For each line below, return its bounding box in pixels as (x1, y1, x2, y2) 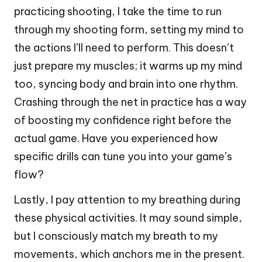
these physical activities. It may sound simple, (14, 211, 242, 225)
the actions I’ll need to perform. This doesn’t (14, 40, 234, 54)
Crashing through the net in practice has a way (14, 95, 247, 109)
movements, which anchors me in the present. (14, 247, 244, 261)
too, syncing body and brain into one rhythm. (14, 77, 238, 91)
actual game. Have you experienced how (14, 131, 218, 145)
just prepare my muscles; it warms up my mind (14, 58, 242, 73)
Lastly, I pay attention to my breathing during (14, 192, 240, 206)
